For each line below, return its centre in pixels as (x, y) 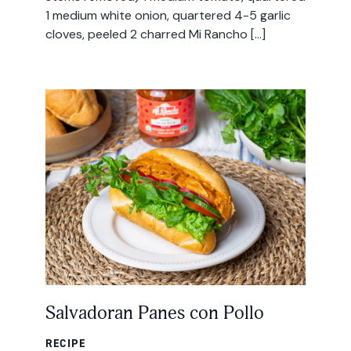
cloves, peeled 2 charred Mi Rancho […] (155, 34)
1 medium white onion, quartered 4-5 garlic (168, 16)
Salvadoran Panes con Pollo (154, 314)
